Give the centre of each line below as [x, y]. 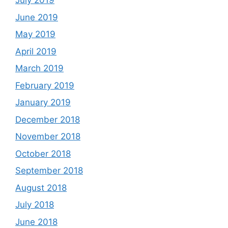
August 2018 [41, 188]
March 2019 [39, 68]
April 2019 [36, 51]
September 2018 [49, 170]
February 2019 [45, 85]
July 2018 [35, 205]
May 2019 [35, 34]
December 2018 [48, 119]
